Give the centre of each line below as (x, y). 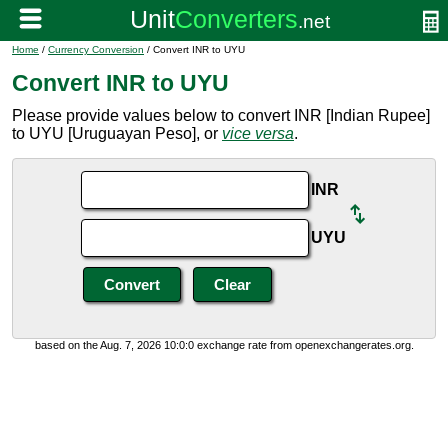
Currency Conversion (96, 49)
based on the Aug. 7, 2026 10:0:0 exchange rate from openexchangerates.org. (224, 345)
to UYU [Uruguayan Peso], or (117, 133)
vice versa (258, 133)
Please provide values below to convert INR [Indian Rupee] (221, 115)
